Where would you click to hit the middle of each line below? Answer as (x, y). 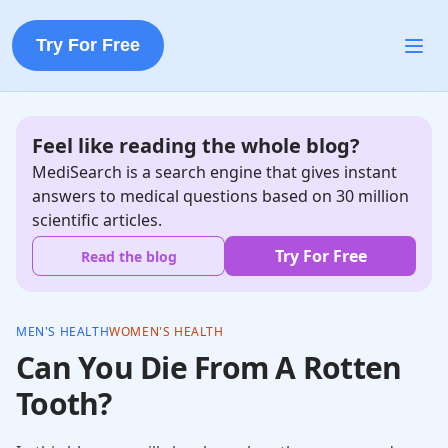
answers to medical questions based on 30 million (220, 196)
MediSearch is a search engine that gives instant (214, 172)
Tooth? (64, 403)
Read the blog (128, 256)
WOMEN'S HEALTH (166, 331)
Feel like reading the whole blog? (196, 145)
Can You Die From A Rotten (209, 367)
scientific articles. (97, 220)
